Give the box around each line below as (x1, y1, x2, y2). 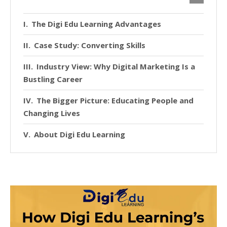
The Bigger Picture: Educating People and (36, 95, 194, 105)
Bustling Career (23, 73, 83, 84)
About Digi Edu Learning (34, 129, 125, 139)
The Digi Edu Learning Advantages (31, 18, 161, 29)
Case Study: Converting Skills (34, 40, 145, 50)
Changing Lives (23, 107, 80, 118)
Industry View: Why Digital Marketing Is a (36, 61, 195, 71)
